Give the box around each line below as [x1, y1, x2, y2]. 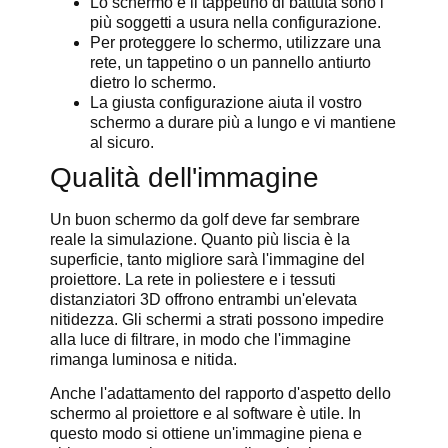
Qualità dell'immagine [50, 161, 319, 193]
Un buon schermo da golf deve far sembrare [50, 210, 360, 228]
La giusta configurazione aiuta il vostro [90, 93, 362, 111]
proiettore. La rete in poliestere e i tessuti [50, 270, 336, 288]
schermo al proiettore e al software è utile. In [50, 405, 361, 423]
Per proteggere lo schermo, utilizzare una [90, 33, 381, 51]
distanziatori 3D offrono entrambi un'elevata [50, 290, 357, 308]
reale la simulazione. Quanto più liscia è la [50, 230, 350, 248]
